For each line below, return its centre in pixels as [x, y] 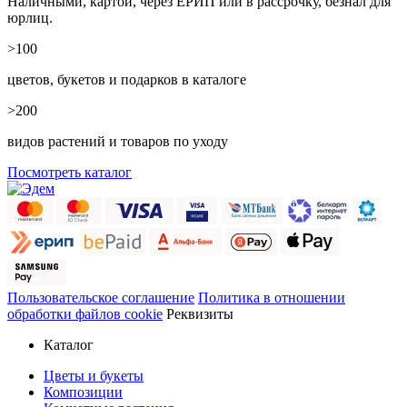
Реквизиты [200, 313]
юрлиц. [30, 17]
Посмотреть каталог [69, 172]
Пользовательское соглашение [101, 297]
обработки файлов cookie [85, 313]
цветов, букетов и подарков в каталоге [127, 79]
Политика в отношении [272, 297]
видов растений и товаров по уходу [118, 141]
